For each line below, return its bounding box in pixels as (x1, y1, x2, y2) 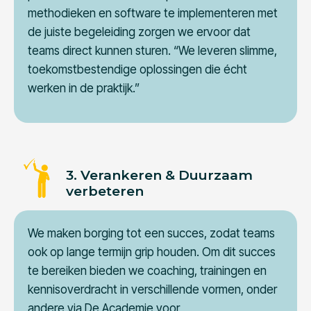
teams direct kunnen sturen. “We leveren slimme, (28, 44, 277, 58)
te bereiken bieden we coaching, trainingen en (28, 264, 267, 278)
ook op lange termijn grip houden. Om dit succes (28, 245, 276, 260)
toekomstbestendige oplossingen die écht (28, 62, 247, 77)
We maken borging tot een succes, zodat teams (28, 226, 275, 241)
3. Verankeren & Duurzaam (66, 167, 253, 184)
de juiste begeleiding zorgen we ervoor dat (28, 25, 251, 40)
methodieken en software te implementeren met (28, 6, 278, 21)
